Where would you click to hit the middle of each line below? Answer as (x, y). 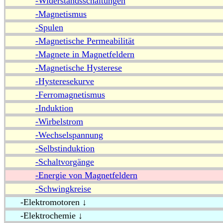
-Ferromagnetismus (70, 95)
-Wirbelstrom (59, 122)
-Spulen (49, 28)
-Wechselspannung (69, 135)
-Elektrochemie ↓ (44, 216)
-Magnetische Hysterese (79, 68)
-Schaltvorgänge (65, 162)
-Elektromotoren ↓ (46, 202)
